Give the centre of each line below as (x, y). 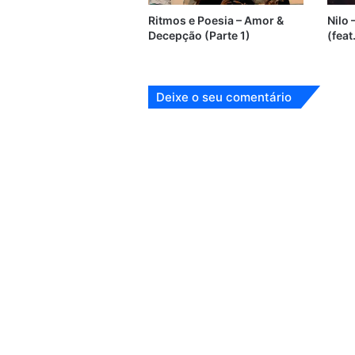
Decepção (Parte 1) (199, 36)
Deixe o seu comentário (224, 97)
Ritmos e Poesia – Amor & (216, 21)
